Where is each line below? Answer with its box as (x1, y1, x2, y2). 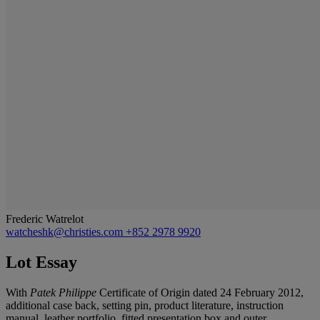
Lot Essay (6, 252, 77, 271)
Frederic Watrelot (6, 212, 84, 225)
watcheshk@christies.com (6, 225, 126, 238)
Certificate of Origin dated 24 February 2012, (99, 286, 304, 299)
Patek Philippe (30, 286, 99, 299)
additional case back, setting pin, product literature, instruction (6, 299, 284, 311)
